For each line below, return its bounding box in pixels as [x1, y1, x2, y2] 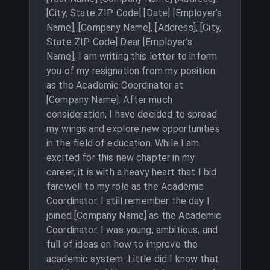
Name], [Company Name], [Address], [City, [46, 22, 222, 33]
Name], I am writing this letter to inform [46, 51, 218, 62]
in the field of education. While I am [46, 137, 199, 149]
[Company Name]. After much [46, 94, 172, 105]
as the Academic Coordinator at [46, 80, 184, 91]
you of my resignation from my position [46, 65, 215, 77]
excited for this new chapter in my [46, 152, 195, 163]
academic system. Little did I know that [46, 253, 219, 265]
